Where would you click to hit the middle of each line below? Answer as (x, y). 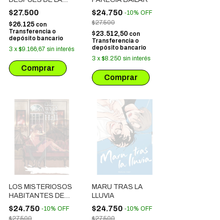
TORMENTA (28, 9)
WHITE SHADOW (36, 205)
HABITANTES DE (37, 196)
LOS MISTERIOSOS (41, 187)
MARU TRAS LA (117, 187)
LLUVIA (103, 196)
